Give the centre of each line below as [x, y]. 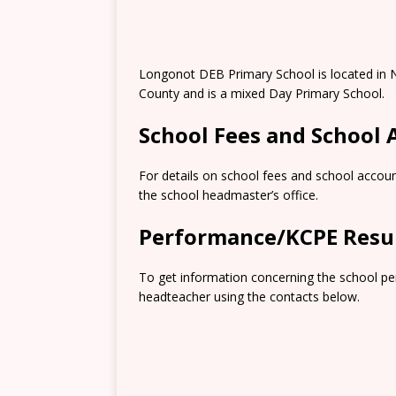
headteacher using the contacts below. [249, 297]
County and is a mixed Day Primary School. [262, 93]
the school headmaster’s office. [228, 195]
